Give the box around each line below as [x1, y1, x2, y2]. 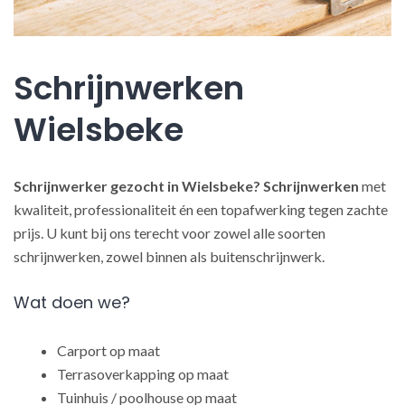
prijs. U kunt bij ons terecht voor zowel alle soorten [14, 224, 325, 241]
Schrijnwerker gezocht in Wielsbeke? [14, 177, 260, 194]
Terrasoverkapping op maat [57, 365, 229, 382]
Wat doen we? [14, 291, 130, 314]
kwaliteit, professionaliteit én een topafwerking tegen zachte [14, 201, 388, 218]
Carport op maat [57, 342, 160, 359]
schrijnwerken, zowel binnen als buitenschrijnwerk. [14, 248, 325, 265]
